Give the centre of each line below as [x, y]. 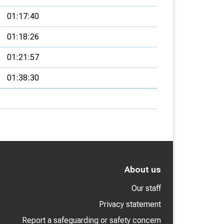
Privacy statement [130, 204]
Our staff [146, 188]
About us [143, 170]
